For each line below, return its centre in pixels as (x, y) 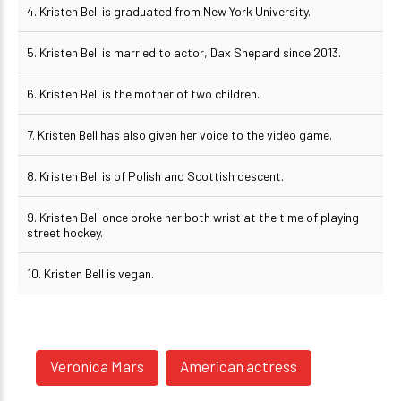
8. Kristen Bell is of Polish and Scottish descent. (155, 176)
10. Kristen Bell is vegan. (90, 273)
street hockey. (65, 232)
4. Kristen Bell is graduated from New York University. (170, 11)
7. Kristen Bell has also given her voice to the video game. (179, 135)
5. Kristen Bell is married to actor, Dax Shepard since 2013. (185, 52)
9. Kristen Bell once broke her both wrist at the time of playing (193, 217)
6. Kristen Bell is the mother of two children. (143, 94)
